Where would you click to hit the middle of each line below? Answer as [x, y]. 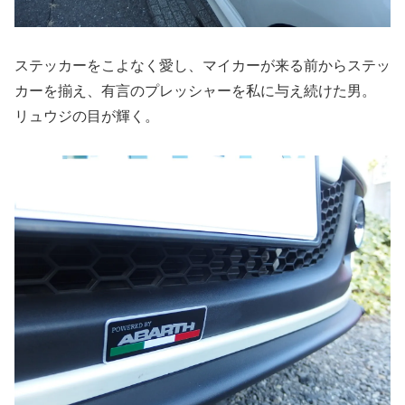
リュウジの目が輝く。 [87, 116]
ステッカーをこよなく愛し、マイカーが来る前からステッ [202, 65]
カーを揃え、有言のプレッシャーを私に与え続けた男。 [202, 90]
